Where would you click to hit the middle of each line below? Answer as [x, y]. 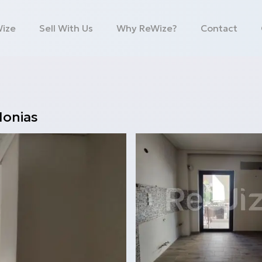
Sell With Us [66, 28]
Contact [219, 28]
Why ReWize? [147, 28]
